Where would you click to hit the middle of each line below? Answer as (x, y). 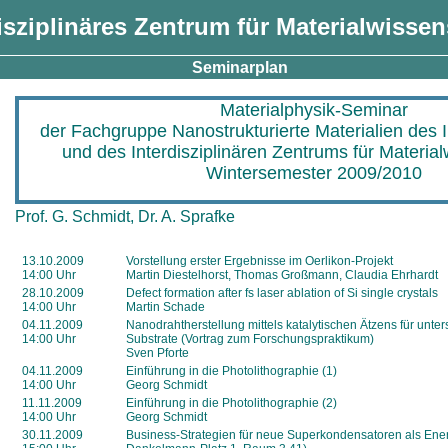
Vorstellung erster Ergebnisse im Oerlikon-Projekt (259, 261)
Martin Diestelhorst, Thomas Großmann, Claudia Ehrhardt (282, 275)
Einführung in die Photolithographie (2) (231, 403)
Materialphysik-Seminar (314, 110)
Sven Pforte (157, 353)
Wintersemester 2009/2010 (314, 173)
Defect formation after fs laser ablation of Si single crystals (282, 293)
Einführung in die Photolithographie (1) (231, 371)
